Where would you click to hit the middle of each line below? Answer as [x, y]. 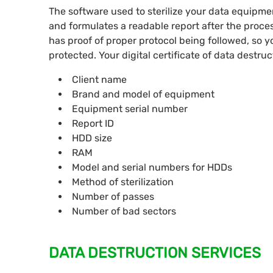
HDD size [92, 138]
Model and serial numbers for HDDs [152, 168]
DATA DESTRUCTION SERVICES [155, 253]
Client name [99, 80]
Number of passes [113, 197]
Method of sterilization [123, 182]
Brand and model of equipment [143, 94]
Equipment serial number [130, 109]
